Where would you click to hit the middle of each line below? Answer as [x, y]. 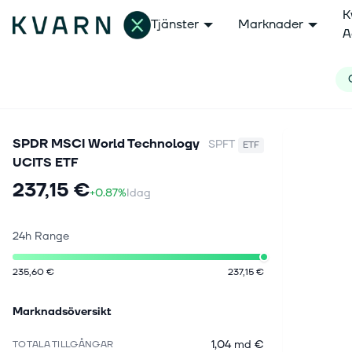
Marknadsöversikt [62, 312]
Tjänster [175, 24]
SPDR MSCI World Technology [106, 144]
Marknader [271, 24]
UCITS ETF [46, 163]
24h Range [41, 236]
